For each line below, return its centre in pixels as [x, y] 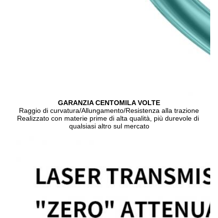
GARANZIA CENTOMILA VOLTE [109, 102]
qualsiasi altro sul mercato [109, 126]
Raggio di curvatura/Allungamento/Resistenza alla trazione [109, 110]
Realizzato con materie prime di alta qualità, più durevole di [108, 118]
